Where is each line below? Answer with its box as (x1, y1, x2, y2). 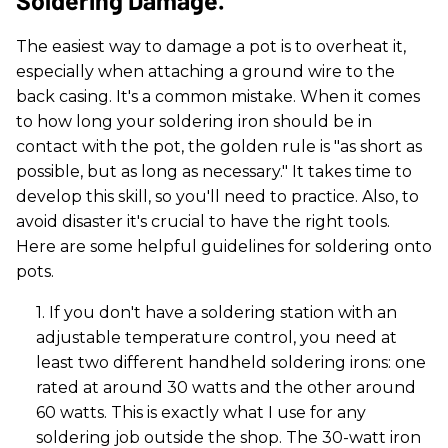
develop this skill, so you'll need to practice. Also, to (16, 186, 419, 206)
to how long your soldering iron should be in (16, 111, 372, 131)
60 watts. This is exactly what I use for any (36, 402, 366, 422)
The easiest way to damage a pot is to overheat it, (16, 36, 406, 56)
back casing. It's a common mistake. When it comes (16, 86, 420, 106)
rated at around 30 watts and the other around (36, 377, 416, 397)
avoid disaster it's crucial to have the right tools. (16, 211, 390, 231)
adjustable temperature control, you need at (36, 327, 397, 347)
